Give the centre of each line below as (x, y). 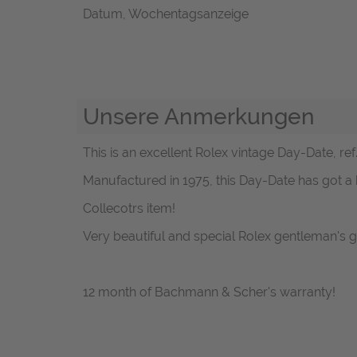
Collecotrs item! (129, 209)
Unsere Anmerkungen (199, 116)
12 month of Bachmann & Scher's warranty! (209, 292)
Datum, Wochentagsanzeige (166, 14)
